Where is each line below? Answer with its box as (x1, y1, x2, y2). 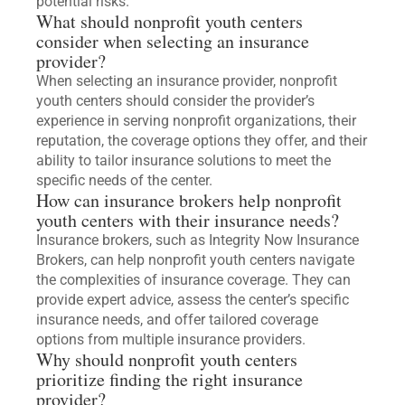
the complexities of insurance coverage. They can (36, 271, 351, 289)
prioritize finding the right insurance (36, 367, 303, 392)
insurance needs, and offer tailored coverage (36, 311, 318, 329)
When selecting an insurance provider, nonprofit (36, 72, 337, 90)
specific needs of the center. (36, 172, 212, 190)
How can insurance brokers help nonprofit (36, 188, 342, 213)
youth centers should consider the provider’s (36, 92, 315, 110)
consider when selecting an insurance (36, 29, 309, 54)
